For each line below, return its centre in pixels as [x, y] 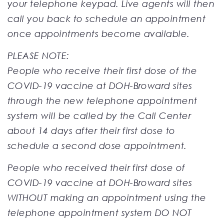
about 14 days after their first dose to [91, 130]
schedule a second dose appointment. [97, 145]
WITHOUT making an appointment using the [107, 197]
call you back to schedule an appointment [107, 18]
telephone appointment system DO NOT [100, 212]
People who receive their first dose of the [102, 70]
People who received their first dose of [96, 167]
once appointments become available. [99, 33]
